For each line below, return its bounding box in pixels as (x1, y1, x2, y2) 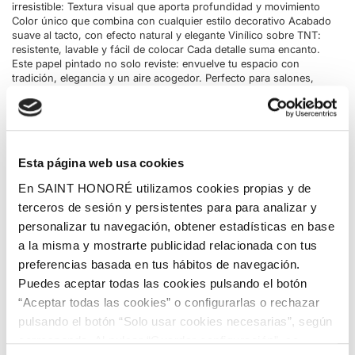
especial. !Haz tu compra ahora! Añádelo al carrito (12, 100, 254, 113)
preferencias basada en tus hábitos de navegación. (18, 257, 300, 271)
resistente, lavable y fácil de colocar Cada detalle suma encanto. (12, 43, 320, 55)
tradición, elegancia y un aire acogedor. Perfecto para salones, (12, 71, 314, 84)
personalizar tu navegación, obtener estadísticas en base (18, 219, 334, 233)
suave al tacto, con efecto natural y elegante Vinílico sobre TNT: (12, 29, 321, 41)
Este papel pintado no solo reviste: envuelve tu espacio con (12, 57, 300, 70)
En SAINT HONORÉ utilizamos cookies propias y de (18, 181, 311, 195)
